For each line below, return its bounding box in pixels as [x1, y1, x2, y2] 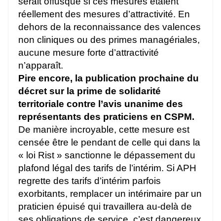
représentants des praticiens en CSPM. [18, 111, 194, 122]
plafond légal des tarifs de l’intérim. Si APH [18, 163, 196, 174]
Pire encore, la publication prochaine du [18, 73, 199, 84]
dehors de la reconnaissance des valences [18, 22, 201, 33]
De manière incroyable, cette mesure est [18, 124, 189, 135]
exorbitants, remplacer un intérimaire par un [18, 188, 202, 199]
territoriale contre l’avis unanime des [18, 99, 183, 110]
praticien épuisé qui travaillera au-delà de [18, 201, 192, 212]
